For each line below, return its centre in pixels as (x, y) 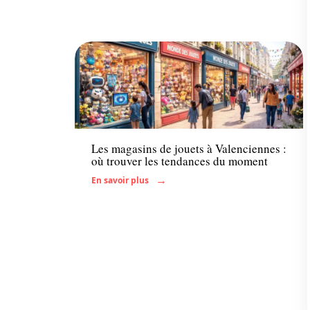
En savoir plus (120, 180)
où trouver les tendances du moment (180, 161)
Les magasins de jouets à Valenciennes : (189, 148)
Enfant (107, 114)
